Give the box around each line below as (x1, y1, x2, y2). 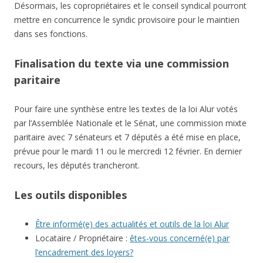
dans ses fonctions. (14, 28, 87, 40)
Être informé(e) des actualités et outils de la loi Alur (35, 218, 229, 230)
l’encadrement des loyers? (35, 247, 133, 258)
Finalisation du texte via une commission (14, 56, 229, 71)
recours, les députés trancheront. (14, 160, 140, 171)
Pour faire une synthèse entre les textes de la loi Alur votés (14, 103, 238, 115)
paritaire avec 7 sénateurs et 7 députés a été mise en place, (14, 131, 241, 143)
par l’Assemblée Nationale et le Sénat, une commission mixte (14, 117, 247, 129)
